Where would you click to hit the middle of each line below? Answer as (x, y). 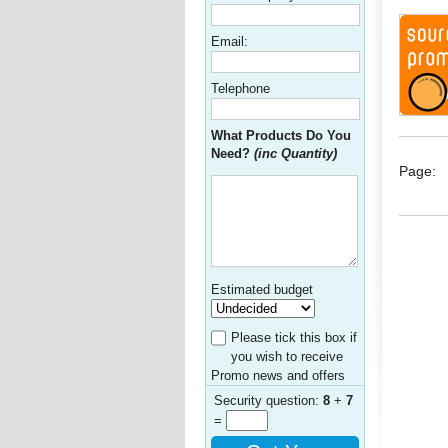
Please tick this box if (294, 337)
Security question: (268, 400)
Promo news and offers (278, 375)
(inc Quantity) (295, 153)
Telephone (240, 88)
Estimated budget (262, 289)
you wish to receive (287, 356)
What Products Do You (281, 135)
